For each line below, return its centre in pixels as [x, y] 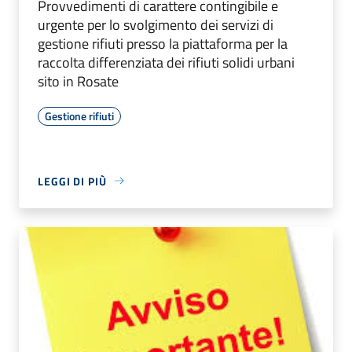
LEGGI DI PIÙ [72, 181]
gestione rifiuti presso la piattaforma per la [163, 43]
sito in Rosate [78, 81]
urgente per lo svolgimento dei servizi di [156, 24]
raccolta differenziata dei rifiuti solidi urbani [166, 62]
